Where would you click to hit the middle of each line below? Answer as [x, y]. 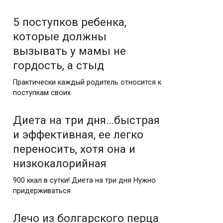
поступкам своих [42, 93]
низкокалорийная [60, 163]
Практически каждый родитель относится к [87, 82]
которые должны [60, 36]
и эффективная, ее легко [78, 134]
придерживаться [42, 191]
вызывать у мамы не [69, 51]
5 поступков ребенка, [70, 22]
